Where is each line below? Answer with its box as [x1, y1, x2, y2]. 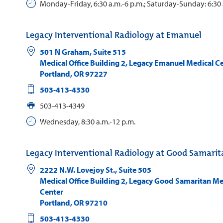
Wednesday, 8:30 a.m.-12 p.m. [39, 116, 135, 126]
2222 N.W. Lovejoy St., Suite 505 [39, 164, 151, 175]
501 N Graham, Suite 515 [39, 46, 126, 57]
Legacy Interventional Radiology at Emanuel [26, 28, 202, 41]
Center [39, 186, 63, 197]
